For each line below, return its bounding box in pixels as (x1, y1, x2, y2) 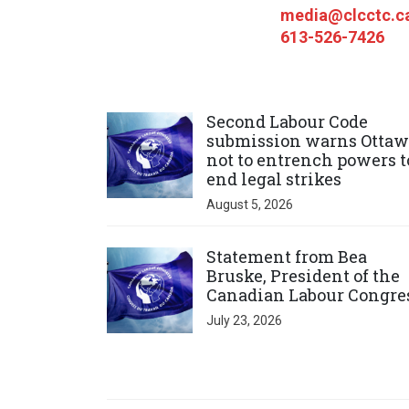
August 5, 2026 (206, 197, 293, 212)
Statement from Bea (206, 245, 367, 267)
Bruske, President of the (206, 264, 400, 287)
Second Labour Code (206, 110, 368, 132)
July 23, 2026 (206, 312, 282, 328)
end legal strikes (206, 168, 341, 190)
